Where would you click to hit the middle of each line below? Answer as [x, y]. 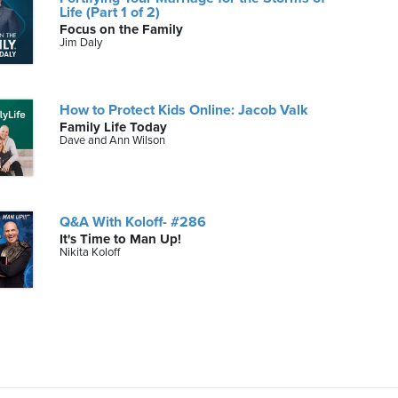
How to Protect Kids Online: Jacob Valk [184, 110]
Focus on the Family [122, 29]
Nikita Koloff [90, 252]
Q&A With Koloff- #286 [133, 222]
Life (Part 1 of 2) [110, 12]
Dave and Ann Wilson [113, 140]
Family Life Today [114, 127]
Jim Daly [81, 42]
